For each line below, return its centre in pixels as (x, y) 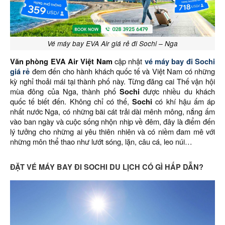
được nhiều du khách (179, 91)
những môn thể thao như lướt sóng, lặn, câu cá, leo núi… (101, 141)
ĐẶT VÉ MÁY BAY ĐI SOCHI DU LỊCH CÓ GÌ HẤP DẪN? (107, 167)
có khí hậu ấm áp (184, 101)
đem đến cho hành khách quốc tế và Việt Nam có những (123, 71)
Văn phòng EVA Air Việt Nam (61, 61)
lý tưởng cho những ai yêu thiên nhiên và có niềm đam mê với (113, 131)
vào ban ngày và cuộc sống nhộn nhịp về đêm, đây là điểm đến (113, 121)
